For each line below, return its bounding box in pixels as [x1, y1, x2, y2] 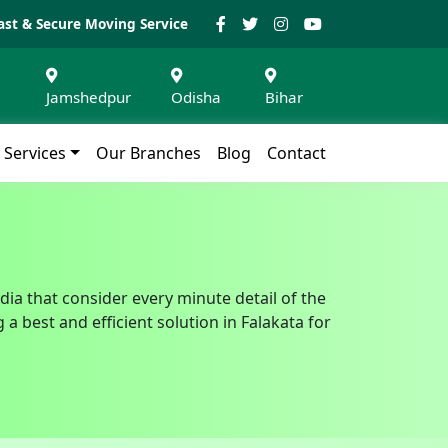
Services [4, 141, 67, 164]
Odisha [171, 87, 222, 107]
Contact [267, 141, 326, 164]
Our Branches [96, 141, 201, 164]
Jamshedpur [46, 87, 132, 107]
